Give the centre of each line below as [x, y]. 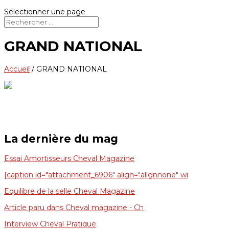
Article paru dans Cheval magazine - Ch [74, 208]
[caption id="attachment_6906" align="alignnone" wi [96, 175]
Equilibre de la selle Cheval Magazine [70, 191]
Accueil [17, 69]
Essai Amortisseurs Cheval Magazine [69, 159]
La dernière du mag [61, 139]
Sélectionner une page [45, 12]
